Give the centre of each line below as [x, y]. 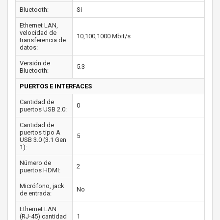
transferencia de [43, 40]
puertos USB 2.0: [43, 109]
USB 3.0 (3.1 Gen [43, 139]
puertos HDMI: [40, 170]
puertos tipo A [40, 132]
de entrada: [36, 193]
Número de [35, 163]
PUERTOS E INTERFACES [56, 86]
